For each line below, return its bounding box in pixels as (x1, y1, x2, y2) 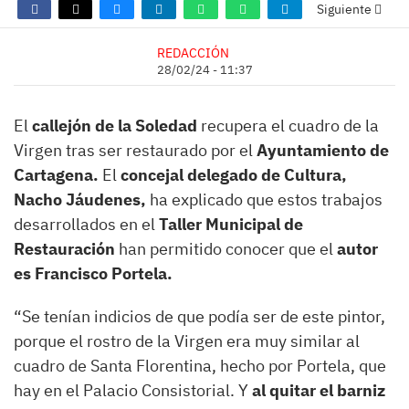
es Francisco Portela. (14, 263, 176, 284)
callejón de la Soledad (32, 115, 197, 136)
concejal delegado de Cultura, (121, 164, 347, 185)
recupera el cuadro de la (197, 115, 379, 136)
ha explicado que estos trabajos (146, 189, 383, 210)
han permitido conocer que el (115, 238, 337, 259)
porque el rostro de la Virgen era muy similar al (14, 330, 360, 351)
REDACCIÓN (156, 44, 229, 61)
